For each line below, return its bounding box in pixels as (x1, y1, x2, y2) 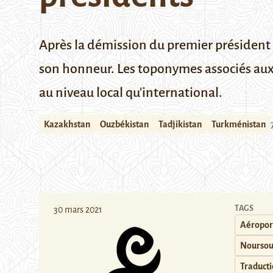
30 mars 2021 (54, 205, 102, 214)
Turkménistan (211, 119, 266, 129)
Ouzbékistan (100, 119, 149, 129)
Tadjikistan (158, 119, 202, 129)
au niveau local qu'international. (39, 85, 222, 100)
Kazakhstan (44, 119, 90, 129)
